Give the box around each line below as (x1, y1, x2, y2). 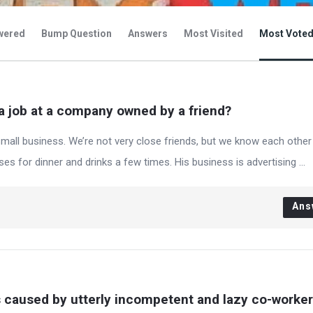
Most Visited (184, 28, 243, 39)
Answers (128, 28, 168, 39)
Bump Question (41, 28, 112, 39)
